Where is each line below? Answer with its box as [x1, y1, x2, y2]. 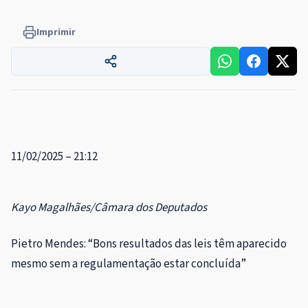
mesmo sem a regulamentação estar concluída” [11, 255, 246, 272]
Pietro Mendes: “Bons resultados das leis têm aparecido [11, 235, 287, 252]
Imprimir [36, 25, 76, 39]
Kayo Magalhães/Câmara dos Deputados [11, 199, 207, 216]
